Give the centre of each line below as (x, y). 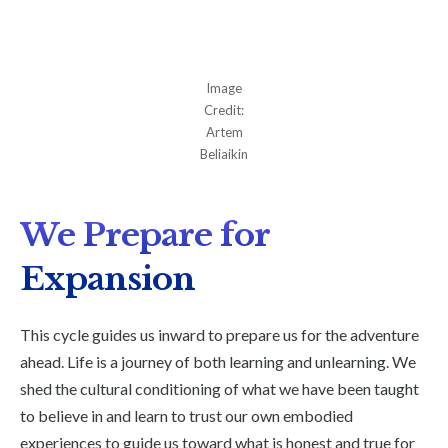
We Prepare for (144, 235)
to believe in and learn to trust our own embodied (186, 416)
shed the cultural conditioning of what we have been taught (219, 389)
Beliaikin (224, 154)
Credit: (224, 110)
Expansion (107, 279)
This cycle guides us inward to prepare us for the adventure (219, 335)
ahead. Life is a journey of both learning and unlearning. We (218, 362)
